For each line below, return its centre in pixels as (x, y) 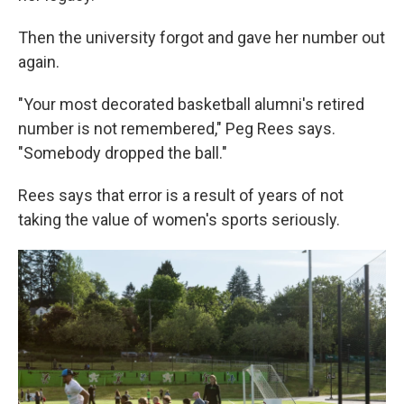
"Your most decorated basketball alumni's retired (191, 105)
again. (39, 62)
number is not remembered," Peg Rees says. (177, 129)
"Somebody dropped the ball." (123, 153)
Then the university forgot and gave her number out (202, 38)
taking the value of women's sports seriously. (179, 220)
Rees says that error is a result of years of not (181, 196)
